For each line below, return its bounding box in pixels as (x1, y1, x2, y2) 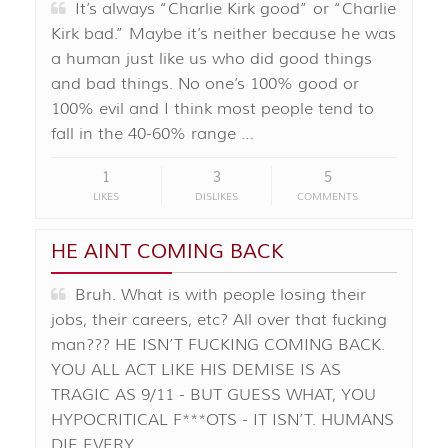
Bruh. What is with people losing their (66, 285, 366, 306)
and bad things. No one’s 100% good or (51, 74, 359, 95)
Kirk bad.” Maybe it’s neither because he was (51, 24, 396, 45)
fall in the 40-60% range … (51, 124, 254, 145)
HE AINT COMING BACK (51, 239, 284, 265)
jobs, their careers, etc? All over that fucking (51, 310, 387, 331)
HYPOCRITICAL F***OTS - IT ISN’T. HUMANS (51, 410, 394, 431)
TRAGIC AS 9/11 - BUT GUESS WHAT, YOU (51, 385, 376, 406)
